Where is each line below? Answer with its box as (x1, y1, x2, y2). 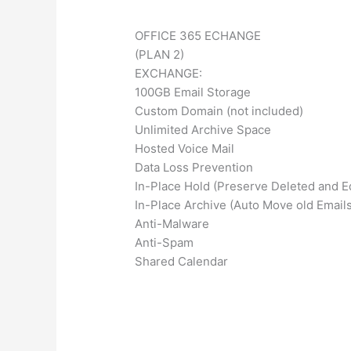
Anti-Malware (135, 215, 210, 231)
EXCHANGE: (135, 65, 203, 81)
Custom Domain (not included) (135, 103, 304, 118)
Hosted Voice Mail (135, 140, 235, 156)
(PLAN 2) (135, 46, 185, 62)
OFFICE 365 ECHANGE (135, 27, 262, 43)
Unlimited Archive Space (135, 121, 272, 137)
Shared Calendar (135, 253, 229, 269)
